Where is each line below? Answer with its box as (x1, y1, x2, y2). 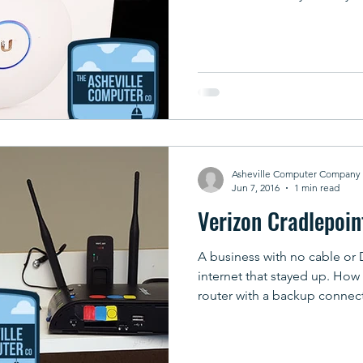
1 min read (294, 181, 340, 194)
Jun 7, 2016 (232, 181, 280, 194)
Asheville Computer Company (232, 168, 361, 180)
